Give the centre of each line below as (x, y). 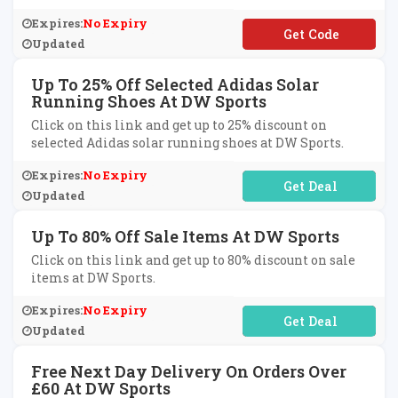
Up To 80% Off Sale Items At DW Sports (185, 236)
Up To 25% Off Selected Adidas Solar (175, 84)
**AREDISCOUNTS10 (309, 34)
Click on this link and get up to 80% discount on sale (193, 260)
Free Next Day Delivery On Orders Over (189, 371)
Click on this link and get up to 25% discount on (179, 125)
